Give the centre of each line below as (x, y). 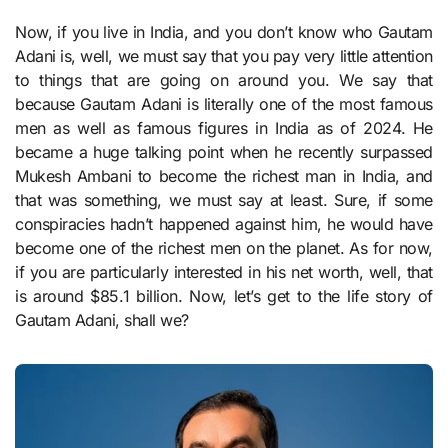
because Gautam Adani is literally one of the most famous (224, 104)
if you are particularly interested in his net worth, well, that (224, 272)
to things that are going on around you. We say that (224, 80)
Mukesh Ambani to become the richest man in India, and (224, 176)
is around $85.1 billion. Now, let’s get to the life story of (224, 296)
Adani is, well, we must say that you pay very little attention (224, 56)
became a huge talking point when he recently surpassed (224, 152)
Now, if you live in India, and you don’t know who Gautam (21, 32)
